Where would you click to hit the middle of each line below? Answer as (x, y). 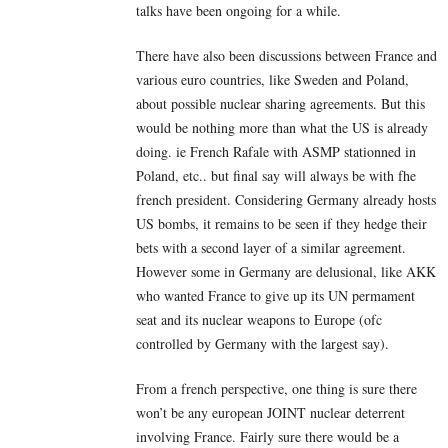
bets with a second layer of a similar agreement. (271, 247)
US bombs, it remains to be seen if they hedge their (281, 223)
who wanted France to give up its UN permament (275, 295)
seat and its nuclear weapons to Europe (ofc (259, 319)
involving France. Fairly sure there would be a (267, 436)
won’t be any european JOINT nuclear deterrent (270, 412)
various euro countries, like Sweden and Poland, (272, 79)
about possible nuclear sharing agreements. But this (280, 103)
